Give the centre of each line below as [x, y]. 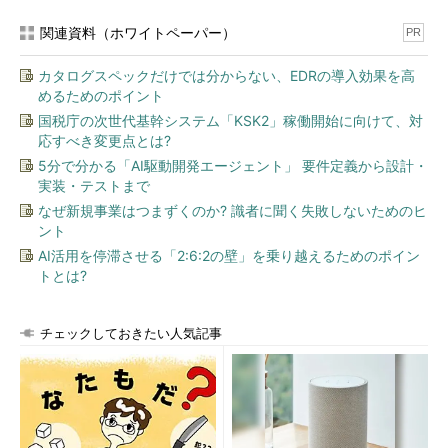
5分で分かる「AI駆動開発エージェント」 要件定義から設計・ [233, 165]
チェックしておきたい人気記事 [131, 333]
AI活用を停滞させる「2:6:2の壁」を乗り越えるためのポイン [229, 255]
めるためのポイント [101, 95]
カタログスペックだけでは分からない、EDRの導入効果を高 [226, 75]
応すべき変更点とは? [104, 140]
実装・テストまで [94, 185]
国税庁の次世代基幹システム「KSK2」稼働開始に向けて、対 [230, 120]
